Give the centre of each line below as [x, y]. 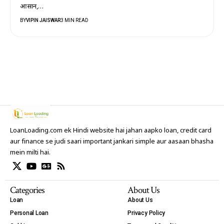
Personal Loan [29, 213]
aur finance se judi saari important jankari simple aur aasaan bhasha [112, 142]
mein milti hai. [30, 153]
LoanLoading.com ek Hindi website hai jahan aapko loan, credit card [111, 131]
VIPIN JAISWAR [43, 20]
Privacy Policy [146, 213]
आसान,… [32, 7]
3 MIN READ [75, 20]
